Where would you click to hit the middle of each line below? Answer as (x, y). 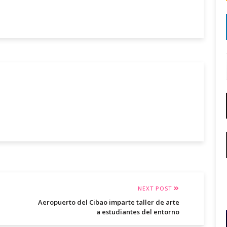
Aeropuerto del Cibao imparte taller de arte (109, 202)
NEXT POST (156, 188)
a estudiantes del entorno (138, 212)
